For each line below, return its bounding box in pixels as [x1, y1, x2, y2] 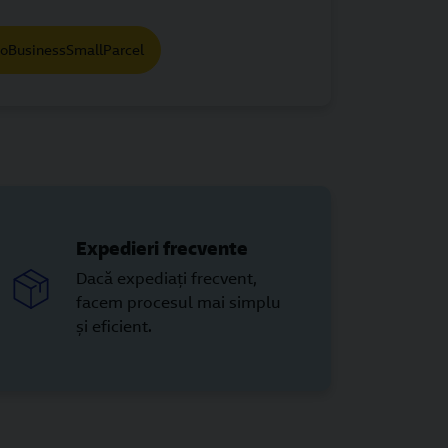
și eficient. [76, 316, 152, 337]
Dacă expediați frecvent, [76, 268, 257, 289]
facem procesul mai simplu [76, 292, 281, 313]
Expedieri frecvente [76, 236, 248, 260]
